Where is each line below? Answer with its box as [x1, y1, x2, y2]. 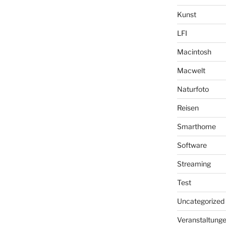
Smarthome [177, 122, 216, 131]
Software [177, 140, 207, 149]
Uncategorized [177, 196, 224, 205]
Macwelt [177, 66, 205, 75]
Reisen [177, 103, 199, 112]
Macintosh [177, 47, 211, 56]
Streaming [177, 159, 211, 168]
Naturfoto [177, 84, 209, 93]
